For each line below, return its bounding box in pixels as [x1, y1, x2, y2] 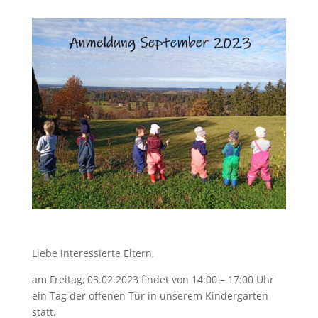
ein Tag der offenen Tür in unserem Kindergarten [31, 288, 268, 302]
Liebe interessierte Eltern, [31, 246, 154, 260]
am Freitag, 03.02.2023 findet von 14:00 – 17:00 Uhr [31, 272, 274, 286]
